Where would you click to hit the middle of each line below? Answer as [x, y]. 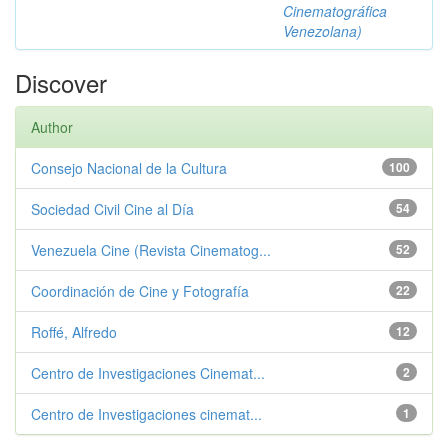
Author [52, 127]
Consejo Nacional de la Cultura [129, 168]
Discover [61, 82]
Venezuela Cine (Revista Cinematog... [151, 250]
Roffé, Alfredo [74, 332]
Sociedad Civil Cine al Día [112, 209]
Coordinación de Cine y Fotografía [140, 291]
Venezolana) [322, 31]
